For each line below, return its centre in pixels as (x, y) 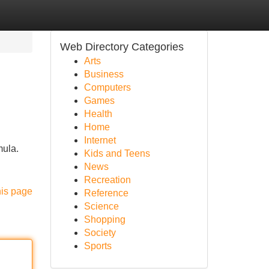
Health (98, 114)
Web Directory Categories (122, 47)
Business (104, 74)
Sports (98, 246)
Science (101, 206)
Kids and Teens (117, 153)
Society (100, 233)
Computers (107, 87)
